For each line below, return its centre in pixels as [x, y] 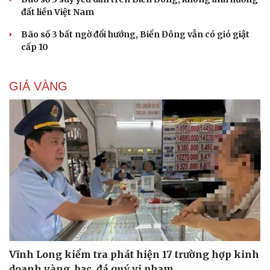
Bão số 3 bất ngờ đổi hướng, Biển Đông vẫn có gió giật [135, 34]
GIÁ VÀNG [38, 86]
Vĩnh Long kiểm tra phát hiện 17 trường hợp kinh [134, 255]
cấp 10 [35, 47]
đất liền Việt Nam [58, 12]
